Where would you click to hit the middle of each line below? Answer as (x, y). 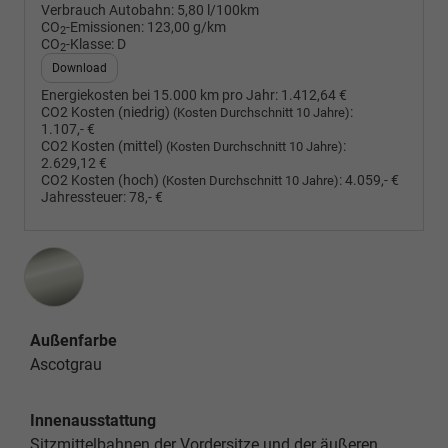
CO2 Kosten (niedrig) (107, 112)
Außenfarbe (73, 340)
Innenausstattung (93, 420)
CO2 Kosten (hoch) (101, 180)
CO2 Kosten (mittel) (103, 146)
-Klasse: (90, 44)
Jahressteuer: (83, 197)
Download (79, 67)
